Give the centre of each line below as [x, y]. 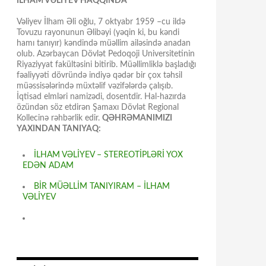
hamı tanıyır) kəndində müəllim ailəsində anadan [104, 43]
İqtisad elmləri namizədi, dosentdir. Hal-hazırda [101, 97]
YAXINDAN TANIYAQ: [59, 129]
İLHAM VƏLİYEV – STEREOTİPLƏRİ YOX [108, 155]
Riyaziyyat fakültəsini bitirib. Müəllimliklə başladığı [106, 65]
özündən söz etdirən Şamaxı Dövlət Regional [98, 107]
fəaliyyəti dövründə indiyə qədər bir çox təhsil [99, 75]
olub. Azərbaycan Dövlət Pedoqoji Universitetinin [106, 54]
